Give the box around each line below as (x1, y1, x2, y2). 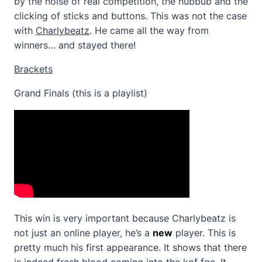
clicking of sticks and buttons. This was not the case (14, 9, 247, 22)
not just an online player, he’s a (14, 226, 153, 239)
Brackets (14, 63, 53, 75)
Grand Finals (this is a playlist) (14, 87, 147, 99)
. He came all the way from (89, 24, 209, 36)
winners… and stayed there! (14, 39, 136, 51)
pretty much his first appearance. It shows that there (14, 241, 247, 253)
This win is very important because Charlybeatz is (14, 212, 236, 224)
